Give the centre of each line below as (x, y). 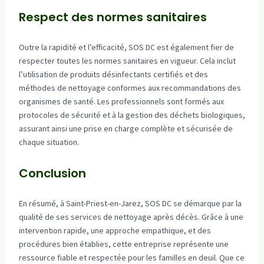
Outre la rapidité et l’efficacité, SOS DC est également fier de (126, 47)
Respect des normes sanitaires (113, 17)
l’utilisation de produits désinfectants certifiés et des (113, 75)
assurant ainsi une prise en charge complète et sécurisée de (126, 129)
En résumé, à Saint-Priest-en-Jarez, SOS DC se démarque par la (130, 204)
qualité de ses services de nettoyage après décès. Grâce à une (131, 217)
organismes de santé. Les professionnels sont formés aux (121, 102)
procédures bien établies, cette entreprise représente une (123, 244)
